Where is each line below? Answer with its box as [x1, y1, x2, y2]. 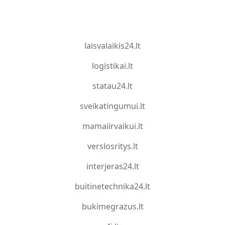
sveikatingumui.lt [80, 100, 145, 112]
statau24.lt [92, 80, 133, 92]
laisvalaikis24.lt [84, 40, 141, 52]
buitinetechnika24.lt [75, 181, 150, 192]
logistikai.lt [92, 60, 133, 72]
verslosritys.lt [87, 141, 138, 152]
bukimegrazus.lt [81, 201, 144, 212]
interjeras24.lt [86, 161, 139, 172]
